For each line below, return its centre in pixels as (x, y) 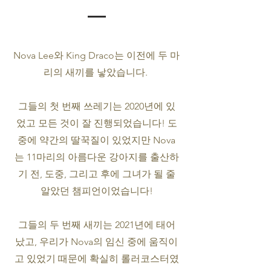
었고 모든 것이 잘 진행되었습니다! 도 (96, 123)
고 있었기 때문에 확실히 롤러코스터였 (96, 259)
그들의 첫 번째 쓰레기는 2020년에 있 (96, 106)
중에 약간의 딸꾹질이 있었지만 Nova (96, 140)
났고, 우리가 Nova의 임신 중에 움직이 (96, 242)
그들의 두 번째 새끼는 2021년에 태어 (96, 225)
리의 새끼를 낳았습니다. (96, 72)
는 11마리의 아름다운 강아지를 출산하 (96, 157)
